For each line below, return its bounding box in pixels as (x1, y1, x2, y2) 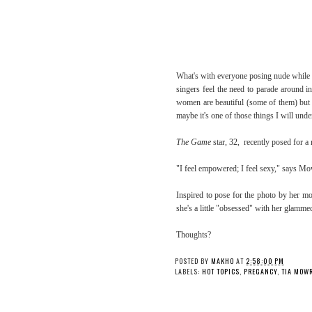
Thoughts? (176, 230, 211, 240)
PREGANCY (244, 266, 277, 277)
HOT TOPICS (202, 266, 240, 277)
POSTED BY (175, 256, 211, 267)
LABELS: (175, 266, 202, 277)
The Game (176, 137, 211, 148)
